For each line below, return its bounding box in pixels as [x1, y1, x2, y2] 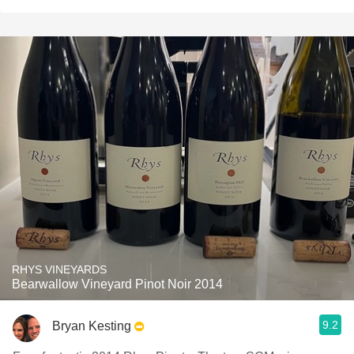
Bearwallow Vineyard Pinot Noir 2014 [12, 277, 223, 291]
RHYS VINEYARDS [12, 263, 107, 276]
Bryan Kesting [52, 318, 131, 333]
